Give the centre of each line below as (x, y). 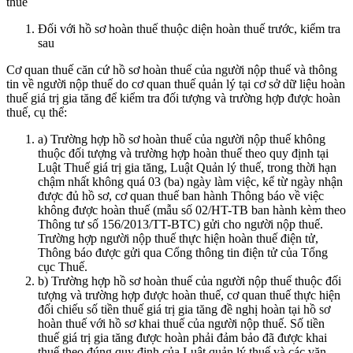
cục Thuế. (63, 266)
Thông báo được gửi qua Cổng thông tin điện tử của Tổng (183, 252)
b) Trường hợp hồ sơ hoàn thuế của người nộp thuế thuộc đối (190, 281)
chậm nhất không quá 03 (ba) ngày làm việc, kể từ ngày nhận (190, 181)
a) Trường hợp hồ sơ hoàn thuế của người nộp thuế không (182, 139)
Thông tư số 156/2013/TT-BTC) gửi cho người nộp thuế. (180, 224)
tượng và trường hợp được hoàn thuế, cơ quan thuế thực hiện (189, 295)
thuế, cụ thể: (37, 112)
